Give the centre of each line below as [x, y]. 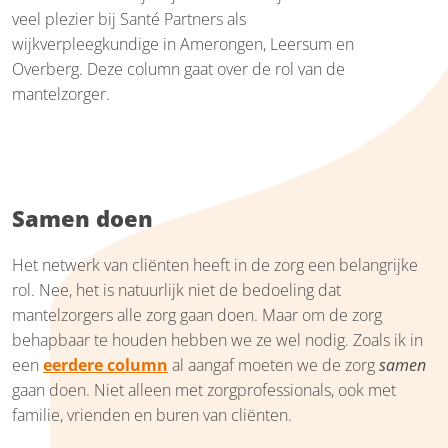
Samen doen [82, 217]
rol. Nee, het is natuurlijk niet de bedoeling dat [176, 289]
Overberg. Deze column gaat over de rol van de [178, 68]
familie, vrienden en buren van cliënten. [152, 414]
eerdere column [105, 364]
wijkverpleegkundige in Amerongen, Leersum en [183, 43]
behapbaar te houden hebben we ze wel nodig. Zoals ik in [217, 339]
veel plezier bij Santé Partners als [129, 18]
